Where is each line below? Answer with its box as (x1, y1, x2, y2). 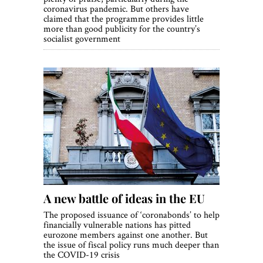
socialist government (43, 32, 120, 45)
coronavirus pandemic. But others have (43, 2, 189, 15)
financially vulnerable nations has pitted (43, 218, 191, 231)
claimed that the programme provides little (43, 12, 204, 25)
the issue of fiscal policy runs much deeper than (43, 238, 219, 251)
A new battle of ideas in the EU (43, 190, 205, 207)
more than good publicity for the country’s (43, 22, 200, 35)
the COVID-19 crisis (43, 248, 120, 261)
